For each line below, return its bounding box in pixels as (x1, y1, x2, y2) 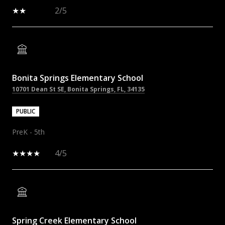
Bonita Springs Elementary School (12, 72, 143, 83)
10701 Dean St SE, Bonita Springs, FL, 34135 (12, 84, 145, 93)
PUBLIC (16, 106, 35, 116)
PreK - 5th (12, 127, 45, 137)
